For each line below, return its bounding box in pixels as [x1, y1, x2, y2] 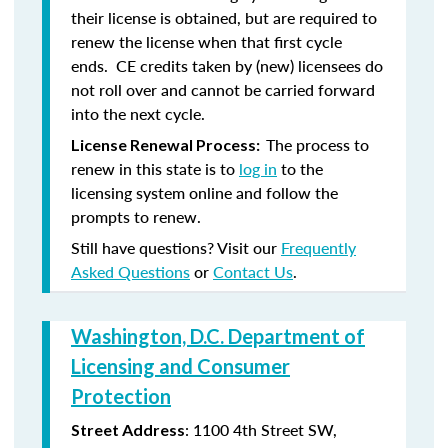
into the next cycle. [71, 102, 205, 125]
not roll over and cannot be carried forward [71, 78, 375, 101]
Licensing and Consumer [71, 354, 290, 378]
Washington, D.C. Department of [71, 324, 365, 348]
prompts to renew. [71, 205, 205, 228]
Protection [71, 384, 171, 408]
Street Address [71, 420, 185, 439]
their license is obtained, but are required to [71, 6, 377, 29]
